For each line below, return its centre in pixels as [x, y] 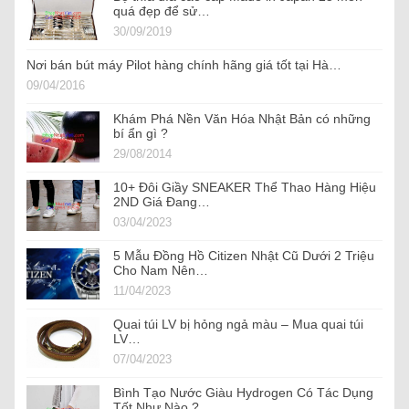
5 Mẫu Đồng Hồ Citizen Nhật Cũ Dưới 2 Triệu [244, 255]
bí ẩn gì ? [141, 133]
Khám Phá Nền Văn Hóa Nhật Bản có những [242, 118]
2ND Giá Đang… [162, 201]
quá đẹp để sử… [162, 10]
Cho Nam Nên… [161, 270]
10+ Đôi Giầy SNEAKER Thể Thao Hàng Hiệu [245, 187]
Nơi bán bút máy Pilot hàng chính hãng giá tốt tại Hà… [184, 64]
